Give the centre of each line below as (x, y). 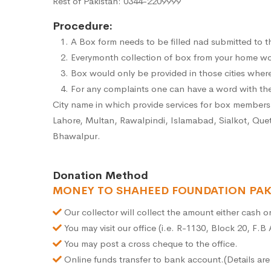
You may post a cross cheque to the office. (150, 244)
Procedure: (83, 26)
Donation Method (100, 176)
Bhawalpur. (77, 136)
